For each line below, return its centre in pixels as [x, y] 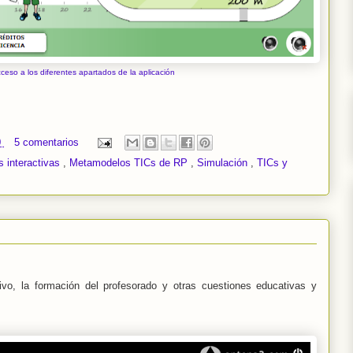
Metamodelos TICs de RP [130, 163]
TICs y [272, 163]
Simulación [224, 163]
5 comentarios [48, 142]
